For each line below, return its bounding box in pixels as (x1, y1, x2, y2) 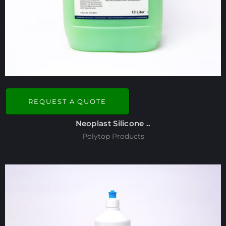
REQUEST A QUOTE (28, 97, 107, 105)
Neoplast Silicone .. (75, 118, 151, 128)
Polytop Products (82, 132, 144, 141)
